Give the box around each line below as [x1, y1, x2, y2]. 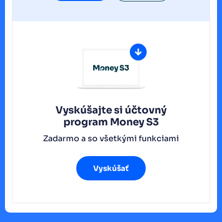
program [63, 115, 110, 128]
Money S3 [110, 115, 159, 128]
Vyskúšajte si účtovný [55, 104, 166, 116]
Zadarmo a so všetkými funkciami [43, 133, 179, 144]
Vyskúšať [93, 163, 129, 173]
